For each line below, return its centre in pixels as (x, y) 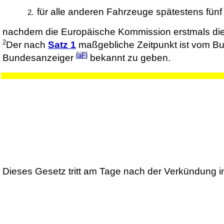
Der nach (27, 45)
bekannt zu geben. (129, 58)
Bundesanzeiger (39, 58)
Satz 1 (62, 45)
